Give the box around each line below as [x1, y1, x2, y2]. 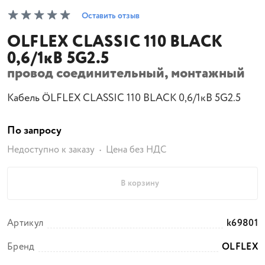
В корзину [120, 177, 159, 189]
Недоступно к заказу [7, 143, 95, 157]
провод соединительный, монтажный [7, 63, 245, 84]
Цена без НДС [106, 143, 166, 157]
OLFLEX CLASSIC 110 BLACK [7, 30, 222, 54]
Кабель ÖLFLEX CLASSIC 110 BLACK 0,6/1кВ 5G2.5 [7, 91, 241, 106]
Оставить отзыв [82, 10, 140, 22]
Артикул [7, 216, 44, 230]
